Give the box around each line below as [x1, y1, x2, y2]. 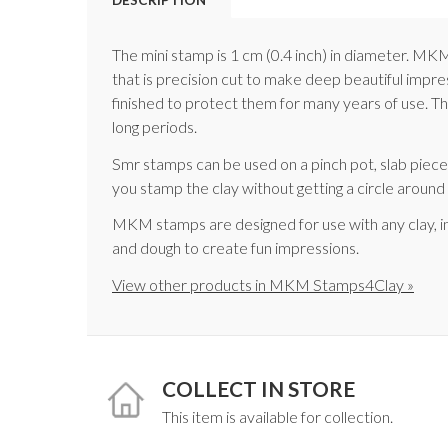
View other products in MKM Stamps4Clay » [112, 275, 414, 295]
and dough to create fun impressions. [112, 238, 359, 258]
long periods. [112, 116, 197, 136]
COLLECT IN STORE [162, 375, 355, 401]
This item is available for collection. [162, 407, 393, 427]
